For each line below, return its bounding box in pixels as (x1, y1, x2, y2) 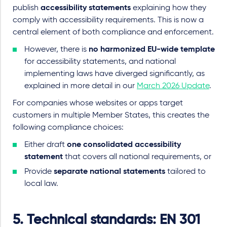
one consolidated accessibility (67, 140, 181, 149)
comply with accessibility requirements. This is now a (13, 16, 204, 24)
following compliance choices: (13, 123, 124, 132)
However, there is (24, 45, 89, 54)
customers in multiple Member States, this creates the (13, 111, 209, 120)
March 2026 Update (137, 82, 209, 90)
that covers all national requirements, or (63, 153, 211, 161)
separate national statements (54, 167, 165, 176)
